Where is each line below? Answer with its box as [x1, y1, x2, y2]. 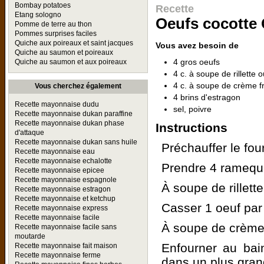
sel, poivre [173, 104, 212, 114]
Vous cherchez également [35, 82, 121, 90]
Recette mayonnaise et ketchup [15, 194, 115, 203]
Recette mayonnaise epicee [15, 166, 104, 174]
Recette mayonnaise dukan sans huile [15, 138, 137, 146]
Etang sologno [15, 11, 61, 19]
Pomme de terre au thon [15, 20, 92, 28]
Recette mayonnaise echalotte [15, 157, 112, 165]
